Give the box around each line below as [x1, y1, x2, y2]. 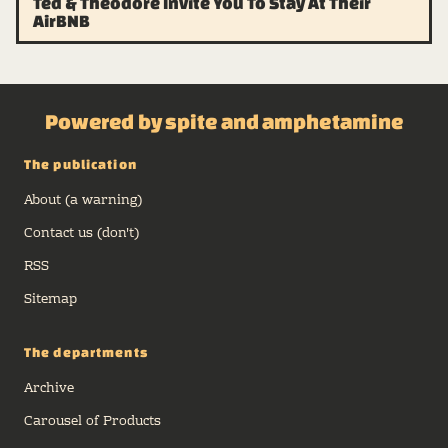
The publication [24, 157, 137, 173]
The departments [24, 345, 148, 361]
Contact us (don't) [24, 223, 139, 246]
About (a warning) [24, 190, 142, 213]
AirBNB [32, 10, 90, 30]
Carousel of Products [24, 411, 161, 434]
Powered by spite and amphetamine [44, 110, 404, 134]
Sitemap [24, 289, 77, 312]
